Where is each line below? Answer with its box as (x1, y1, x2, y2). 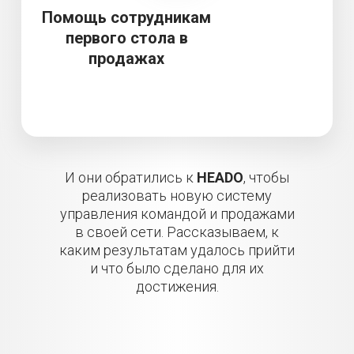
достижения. (135, 278, 219, 295)
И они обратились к (65, 169, 197, 186)
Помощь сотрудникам (42, 8, 211, 27)
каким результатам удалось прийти (59, 242, 295, 258)
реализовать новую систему (82, 187, 272, 204)
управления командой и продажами (59, 205, 295, 222)
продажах (88, 49, 164, 68)
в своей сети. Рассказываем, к (75, 224, 279, 240)
